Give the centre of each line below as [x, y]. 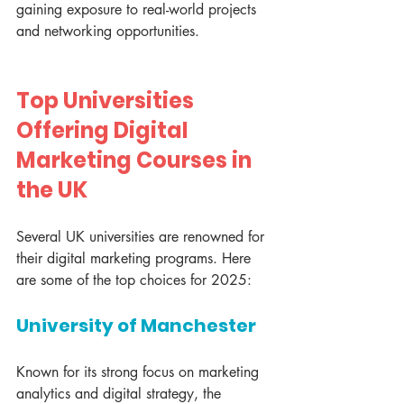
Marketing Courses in [136, 161]
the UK [52, 190]
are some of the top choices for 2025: [134, 280]
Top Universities [107, 101]
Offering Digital [105, 131]
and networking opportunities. [108, 32]
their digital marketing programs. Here [136, 259]
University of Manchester [136, 326]
